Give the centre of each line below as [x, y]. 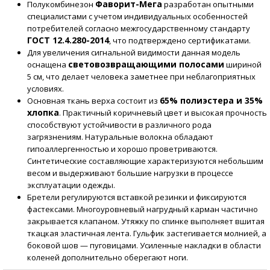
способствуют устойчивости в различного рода [119, 125]
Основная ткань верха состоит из [93, 101]
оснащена [48, 65]
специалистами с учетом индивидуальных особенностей [137, 17]
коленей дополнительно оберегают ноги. [108, 258]
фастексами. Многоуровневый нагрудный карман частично [143, 209]
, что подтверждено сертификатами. [180, 41]
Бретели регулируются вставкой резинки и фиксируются [137, 197]
